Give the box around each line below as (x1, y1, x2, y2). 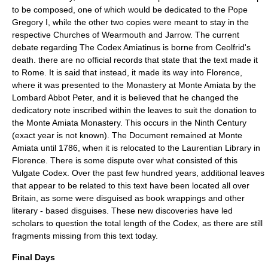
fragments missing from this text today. (12, 231, 158, 240)
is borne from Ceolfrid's (160, 42, 251, 52)
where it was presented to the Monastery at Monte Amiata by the (12, 80, 256, 90)
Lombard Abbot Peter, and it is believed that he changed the (12, 93, 239, 102)
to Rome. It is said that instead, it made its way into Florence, (12, 68, 242, 77)
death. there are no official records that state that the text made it (12, 55, 258, 65)
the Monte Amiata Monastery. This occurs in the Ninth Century (12, 118, 246, 127)
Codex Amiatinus (97, 42, 160, 52)
